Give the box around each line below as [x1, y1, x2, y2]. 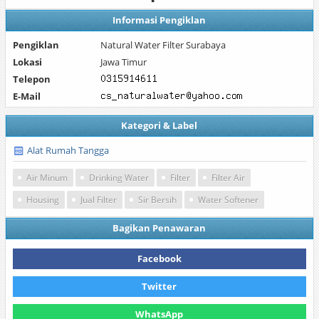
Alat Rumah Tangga [26, 144, 109, 157]
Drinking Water [88, 172, 149, 184]
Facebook [137, 252, 182, 265]
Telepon [12, 73, 51, 85]
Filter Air [211, 172, 245, 184]
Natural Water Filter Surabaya [100, 38, 226, 51]
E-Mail [12, 90, 41, 103]
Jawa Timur [100, 56, 147, 68]
